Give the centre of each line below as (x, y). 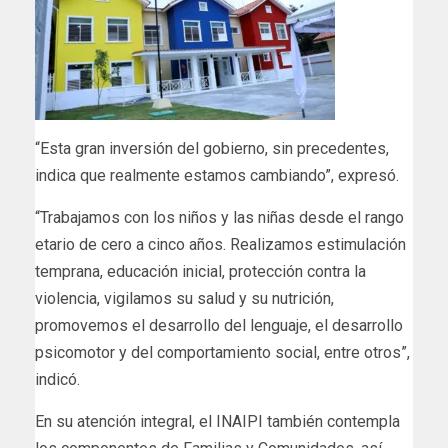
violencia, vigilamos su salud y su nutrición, (184, 299)
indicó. (57, 380)
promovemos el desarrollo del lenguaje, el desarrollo (219, 326)
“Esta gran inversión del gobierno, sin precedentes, (212, 149)
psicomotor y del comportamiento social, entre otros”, (222, 353)
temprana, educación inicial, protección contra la (200, 272)
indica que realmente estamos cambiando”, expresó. (217, 176)
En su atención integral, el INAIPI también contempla (217, 422)
